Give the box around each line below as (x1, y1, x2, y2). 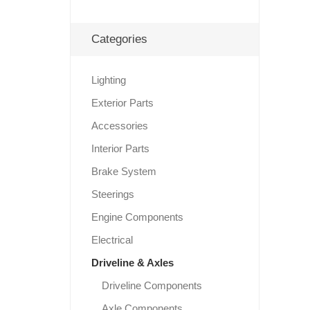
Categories (91, 33, 147, 46)
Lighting (91, 74, 126, 86)
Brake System (91, 165, 156, 178)
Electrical (91, 234, 133, 246)
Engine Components (91, 211, 183, 224)
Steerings (91, 188, 134, 201)
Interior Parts (91, 143, 149, 155)
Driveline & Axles (91, 257, 174, 269)
